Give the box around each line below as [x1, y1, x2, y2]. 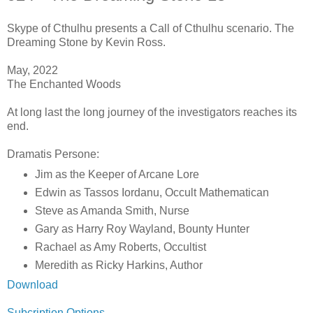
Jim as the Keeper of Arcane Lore [34, 168, 199, 180]
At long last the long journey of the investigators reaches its [7, 105, 297, 118]
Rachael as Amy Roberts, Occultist [34, 240, 206, 253]
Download [7, 279, 58, 291]
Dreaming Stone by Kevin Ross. [7, 36, 166, 48]
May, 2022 [7, 64, 58, 76]
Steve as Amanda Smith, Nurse [34, 204, 189, 217]
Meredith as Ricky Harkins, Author [34, 259, 203, 271]
